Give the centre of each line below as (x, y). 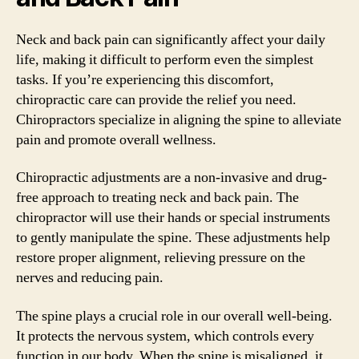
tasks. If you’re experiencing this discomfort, (145, 79)
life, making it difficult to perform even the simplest (165, 59)
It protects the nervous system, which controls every (165, 336)
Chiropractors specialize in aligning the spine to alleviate (179, 119)
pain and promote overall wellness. (116, 139)
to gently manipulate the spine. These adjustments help (173, 238)
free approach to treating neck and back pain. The (157, 198)
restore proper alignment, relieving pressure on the (161, 258)
